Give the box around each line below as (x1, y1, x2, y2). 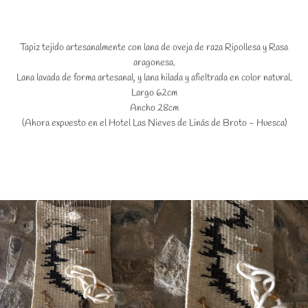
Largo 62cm (131, 87, 177, 100)
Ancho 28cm (129, 102, 179, 115)
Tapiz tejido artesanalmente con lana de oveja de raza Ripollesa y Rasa (20, 41, 288, 54)
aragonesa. (133, 56, 175, 69)
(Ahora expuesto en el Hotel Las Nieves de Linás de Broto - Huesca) (21, 117, 287, 130)
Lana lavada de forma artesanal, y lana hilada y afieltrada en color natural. (16, 71, 292, 85)
